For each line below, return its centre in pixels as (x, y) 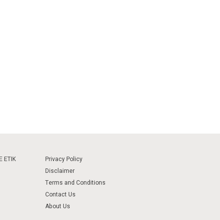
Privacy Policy (64, 159)
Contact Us (60, 194)
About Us (58, 206)
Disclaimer (60, 171)
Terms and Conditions (75, 183)
